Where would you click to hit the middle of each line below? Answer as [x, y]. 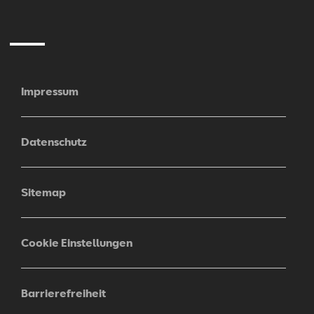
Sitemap [44, 192]
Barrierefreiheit [64, 293]
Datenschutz [54, 142]
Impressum [50, 91]
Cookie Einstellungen [77, 243]
